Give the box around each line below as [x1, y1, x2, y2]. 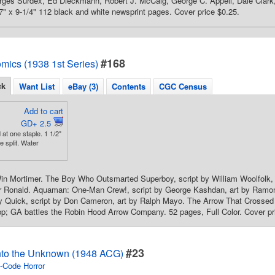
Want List [19, 80, 55, 92]
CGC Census [159, 80, 207, 92]
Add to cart [23, 105, 63, 117]
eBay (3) [68, 80, 98, 92]
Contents [112, 80, 145, 92]
